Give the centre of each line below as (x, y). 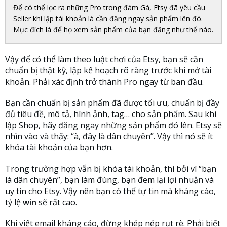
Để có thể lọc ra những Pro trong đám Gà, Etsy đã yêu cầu (109, 8)
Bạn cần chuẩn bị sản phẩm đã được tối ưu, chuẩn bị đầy (112, 103)
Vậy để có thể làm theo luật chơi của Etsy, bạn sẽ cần (104, 60)
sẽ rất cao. (58, 202)
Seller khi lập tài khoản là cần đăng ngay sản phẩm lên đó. (108, 19)
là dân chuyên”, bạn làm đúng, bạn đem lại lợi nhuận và (109, 180)
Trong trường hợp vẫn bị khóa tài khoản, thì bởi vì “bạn (111, 169)
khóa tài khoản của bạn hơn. (59, 148)
